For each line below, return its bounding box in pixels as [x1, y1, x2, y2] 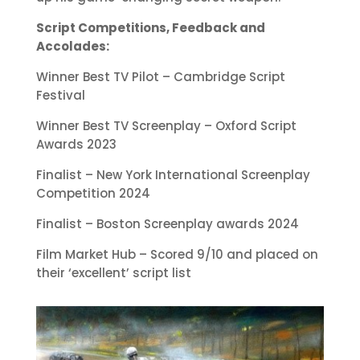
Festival [35, 87, 85, 104]
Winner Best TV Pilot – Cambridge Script [35, 68, 285, 85]
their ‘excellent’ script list [35, 264, 191, 281]
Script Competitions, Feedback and [35, 19, 265, 36]
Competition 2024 [35, 185, 150, 202]
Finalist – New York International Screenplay [35, 166, 310, 183]
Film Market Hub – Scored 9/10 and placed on [35, 246, 318, 263]
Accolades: [35, 38, 109, 55]
